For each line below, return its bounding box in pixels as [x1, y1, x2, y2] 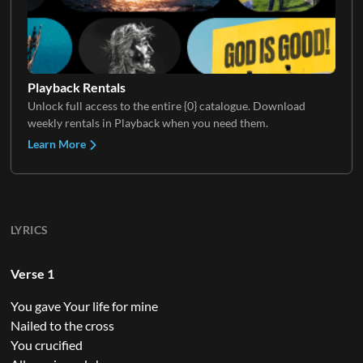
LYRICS [10, 222, 49, 237]
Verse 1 [10, 265, 54, 281]
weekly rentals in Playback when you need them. [27, 115, 268, 130]
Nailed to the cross [10, 317, 114, 333]
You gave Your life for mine [10, 297, 158, 314]
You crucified [10, 336, 83, 352]
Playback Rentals [27, 79, 126, 95]
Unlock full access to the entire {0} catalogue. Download [27, 98, 305, 113]
